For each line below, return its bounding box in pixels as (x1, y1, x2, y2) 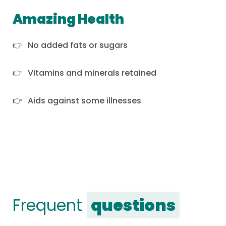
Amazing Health (13, 10, 124, 28)
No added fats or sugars (28, 39, 128, 51)
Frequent (13, 193, 87, 216)
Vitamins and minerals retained (28, 67, 156, 79)
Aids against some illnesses (28, 94, 141, 106)
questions (91, 193, 176, 216)
